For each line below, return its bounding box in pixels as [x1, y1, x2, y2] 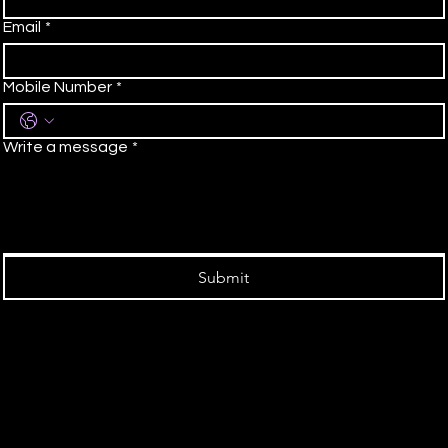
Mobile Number [3, 79, 112, 95]
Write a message [3, 139, 128, 155]
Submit [198, 268, 250, 287]
